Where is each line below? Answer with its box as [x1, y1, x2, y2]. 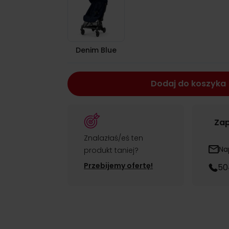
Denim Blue [76, 45, 117, 55]
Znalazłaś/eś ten [84, 133, 143, 143]
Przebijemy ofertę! [84, 161, 153, 171]
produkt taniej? [84, 145, 139, 155]
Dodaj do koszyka [150, 78, 226, 89]
